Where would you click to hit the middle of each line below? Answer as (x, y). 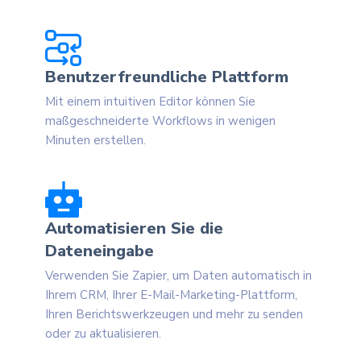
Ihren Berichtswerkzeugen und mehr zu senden (174, 315)
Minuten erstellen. (95, 141)
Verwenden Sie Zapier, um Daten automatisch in (178, 276)
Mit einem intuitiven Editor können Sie (150, 102)
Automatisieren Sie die (134, 229)
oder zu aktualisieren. (103, 334)
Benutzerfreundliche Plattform (167, 77)
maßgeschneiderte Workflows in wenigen (160, 121)
